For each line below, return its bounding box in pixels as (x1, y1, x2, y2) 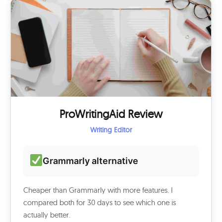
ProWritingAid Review (59, 107, 163, 121)
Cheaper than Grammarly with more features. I (23, 185, 173, 195)
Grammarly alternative (43, 156, 139, 166)
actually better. (23, 210, 70, 220)
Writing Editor (90, 125, 132, 134)
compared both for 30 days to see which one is (23, 198, 176, 207)
